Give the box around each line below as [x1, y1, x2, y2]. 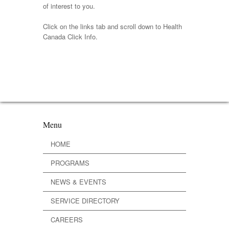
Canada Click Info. [43, 31, 98, 41]
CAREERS [51, 214, 83, 224]
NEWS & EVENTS [51, 176, 106, 187]
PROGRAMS [51, 157, 89, 168]
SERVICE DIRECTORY [51, 195, 120, 205]
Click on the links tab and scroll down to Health [43, 21, 182, 31]
